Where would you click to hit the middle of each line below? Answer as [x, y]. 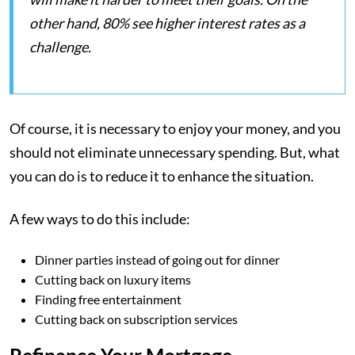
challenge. [60, 47]
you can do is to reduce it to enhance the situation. [163, 176]
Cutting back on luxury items [113, 279]
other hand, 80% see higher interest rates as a [167, 23]
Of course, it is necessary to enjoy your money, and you [175, 128]
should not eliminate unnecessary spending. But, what [175, 152]
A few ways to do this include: [100, 219]
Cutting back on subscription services [136, 319]
